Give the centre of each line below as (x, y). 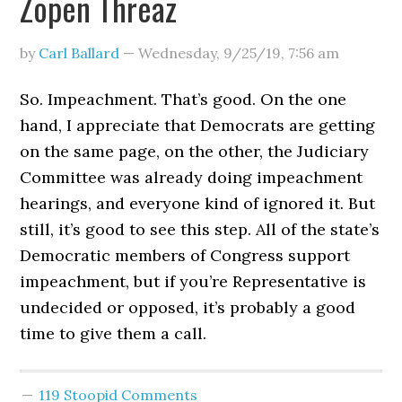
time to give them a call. (114, 333)
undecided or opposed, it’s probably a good (188, 307)
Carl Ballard (79, 53)
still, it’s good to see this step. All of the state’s (200, 229)
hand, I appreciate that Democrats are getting (198, 125)
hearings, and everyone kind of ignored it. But (198, 203)
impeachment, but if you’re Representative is (193, 281)
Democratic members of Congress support (185, 255)
